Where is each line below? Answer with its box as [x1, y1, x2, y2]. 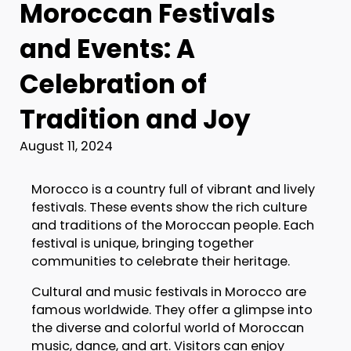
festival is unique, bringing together [31, 234, 254, 253]
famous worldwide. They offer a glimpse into [31, 301, 313, 320]
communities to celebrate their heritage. [31, 252, 290, 271]
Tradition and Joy [19, 101, 251, 137]
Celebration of [19, 66, 207, 102]
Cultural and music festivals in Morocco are [31, 283, 306, 302]
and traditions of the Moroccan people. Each [31, 216, 314, 235]
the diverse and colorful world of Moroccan [31, 319, 304, 338]
